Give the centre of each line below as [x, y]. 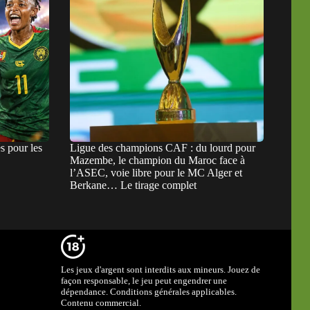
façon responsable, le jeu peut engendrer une [144, 281]
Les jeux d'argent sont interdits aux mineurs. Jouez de [161, 270]
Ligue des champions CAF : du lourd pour [162, 147]
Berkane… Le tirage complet [133, 185]
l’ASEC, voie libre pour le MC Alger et [156, 172]
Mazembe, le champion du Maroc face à [157, 160]
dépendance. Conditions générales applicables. [149, 292]
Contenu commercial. [101, 303]
